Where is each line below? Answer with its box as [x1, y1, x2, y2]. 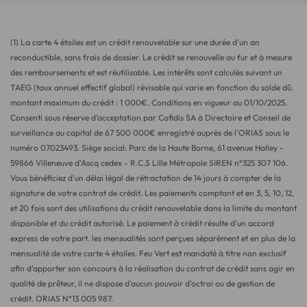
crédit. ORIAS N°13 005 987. [10, 293, 113, 304]
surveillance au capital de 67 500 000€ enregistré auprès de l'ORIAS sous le [10, 127, 289, 138]
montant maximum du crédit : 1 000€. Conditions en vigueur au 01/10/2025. [10, 97, 287, 108]
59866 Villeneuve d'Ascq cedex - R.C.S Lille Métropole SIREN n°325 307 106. [10, 157, 288, 168]
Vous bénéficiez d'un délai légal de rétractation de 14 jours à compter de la [10, 172, 281, 183]
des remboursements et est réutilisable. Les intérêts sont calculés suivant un [10, 66, 282, 77]
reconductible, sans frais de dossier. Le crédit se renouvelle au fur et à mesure [10, 51, 292, 62]
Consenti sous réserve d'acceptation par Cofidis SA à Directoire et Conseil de [10, 112, 291, 123]
